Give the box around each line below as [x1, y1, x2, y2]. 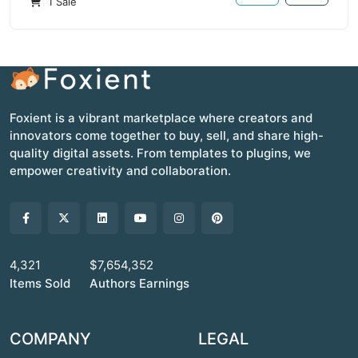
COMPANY [10, 329, 91, 348]
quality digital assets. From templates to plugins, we [10, 145, 311, 161]
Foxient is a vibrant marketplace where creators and [10, 110, 312, 125]
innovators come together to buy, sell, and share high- [10, 128, 324, 143]
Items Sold [10, 276, 70, 291]
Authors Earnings [89, 276, 189, 291]
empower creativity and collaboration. [10, 163, 231, 178]
